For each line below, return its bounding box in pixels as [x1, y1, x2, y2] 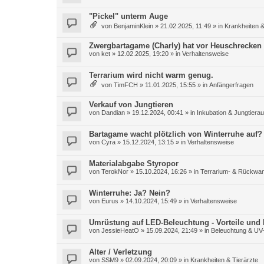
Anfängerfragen [209, 81, 253, 88]
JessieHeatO [101, 227, 139, 234]
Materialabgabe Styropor [89, 159, 179, 168]
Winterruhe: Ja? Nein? [89, 189, 170, 197]
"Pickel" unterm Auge [89, 12, 168, 21]
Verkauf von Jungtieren [89, 100, 173, 109]
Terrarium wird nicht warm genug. [89, 71, 213, 80]
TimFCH [114, 81, 138, 88]
